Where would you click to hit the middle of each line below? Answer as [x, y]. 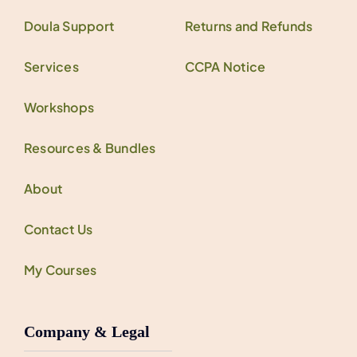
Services [51, 66]
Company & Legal [86, 331]
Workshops [59, 107]
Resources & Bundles [90, 147]
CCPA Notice [225, 66]
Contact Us [58, 229]
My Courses [60, 269]
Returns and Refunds [249, 25]
